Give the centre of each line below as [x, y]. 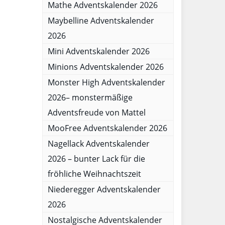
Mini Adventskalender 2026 [98, 51]
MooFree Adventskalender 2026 [107, 128]
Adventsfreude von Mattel [96, 113]
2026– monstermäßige [90, 97]
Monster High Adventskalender [106, 82]
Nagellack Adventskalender [98, 144]
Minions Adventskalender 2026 [105, 67]
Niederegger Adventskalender [104, 189]
